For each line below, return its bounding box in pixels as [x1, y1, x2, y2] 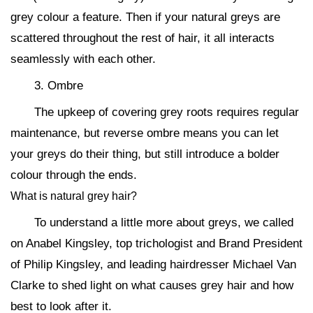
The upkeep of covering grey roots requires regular [34, 105, 299, 119]
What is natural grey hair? [10, 190, 137, 202]
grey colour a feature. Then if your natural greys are [10, 10, 280, 24]
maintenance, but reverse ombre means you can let [10, 126, 279, 140]
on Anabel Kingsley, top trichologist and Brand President [10, 237, 303, 250]
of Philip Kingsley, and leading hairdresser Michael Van [10, 258, 296, 271]
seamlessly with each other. [10, 52, 156, 66]
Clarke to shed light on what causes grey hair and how [10, 279, 293, 292]
